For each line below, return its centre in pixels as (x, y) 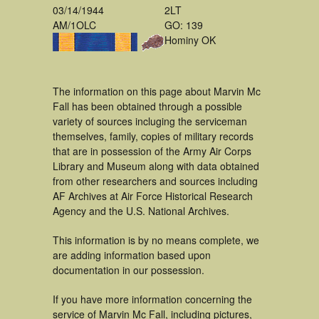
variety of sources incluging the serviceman (150, 121)
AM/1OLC (74, 25)
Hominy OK (190, 40)
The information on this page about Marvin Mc (157, 91)
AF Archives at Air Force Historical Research (153, 196)
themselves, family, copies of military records (153, 136)
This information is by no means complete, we (156, 240)
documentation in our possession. (129, 270)
